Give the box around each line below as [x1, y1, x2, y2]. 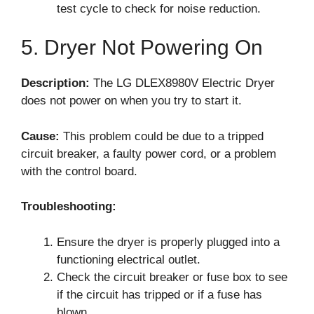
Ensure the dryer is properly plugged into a [57, 235, 280, 249]
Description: [21, 76, 90, 90]
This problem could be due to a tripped [60, 129, 264, 143]
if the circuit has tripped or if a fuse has [57, 287, 262, 301]
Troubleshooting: [21, 200, 116, 213]
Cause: [21, 129, 60, 143]
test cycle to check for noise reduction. [57, 1, 261, 15]
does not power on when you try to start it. [21, 94, 242, 107]
